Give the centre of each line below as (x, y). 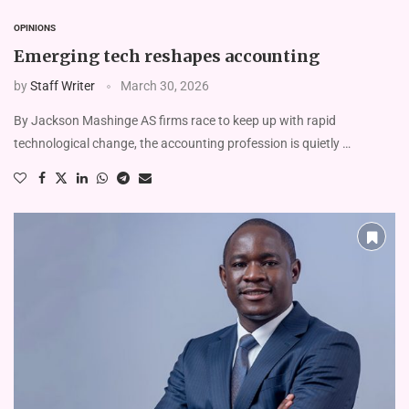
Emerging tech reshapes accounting (167, 57)
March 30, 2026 (165, 86)
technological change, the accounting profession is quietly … (182, 144)
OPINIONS (35, 28)
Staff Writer (63, 86)
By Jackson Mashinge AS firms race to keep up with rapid (175, 121)
